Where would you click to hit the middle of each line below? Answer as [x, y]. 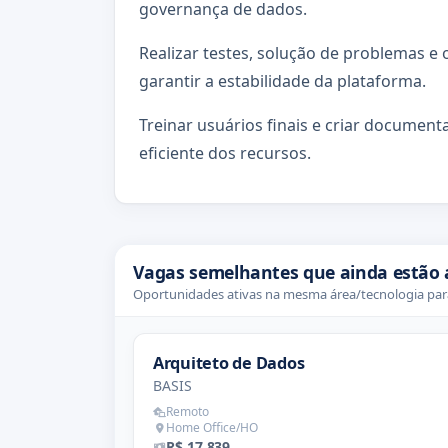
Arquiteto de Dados [228, 362]
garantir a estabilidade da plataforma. [282, 80]
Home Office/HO [212, 427]
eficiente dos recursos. [225, 152]
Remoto [188, 411]
